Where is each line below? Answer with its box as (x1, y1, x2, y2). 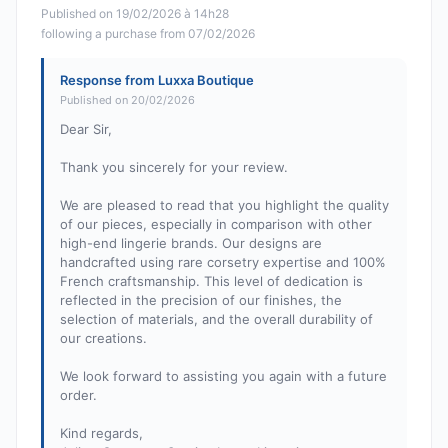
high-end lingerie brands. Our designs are (60, 235, 322, 252)
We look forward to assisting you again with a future (60, 368, 387, 385)
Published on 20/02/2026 (60, 93, 195, 108)
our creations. (60, 330, 147, 347)
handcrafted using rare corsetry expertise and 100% (60, 254, 386, 271)
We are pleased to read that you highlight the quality (60, 197, 389, 214)
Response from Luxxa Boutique (60, 72, 254, 89)
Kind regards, (60, 425, 143, 442)
